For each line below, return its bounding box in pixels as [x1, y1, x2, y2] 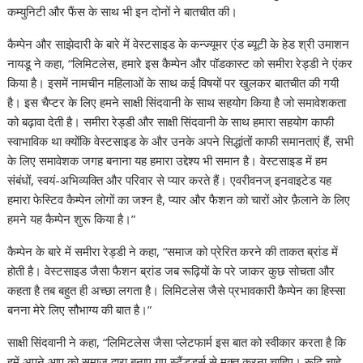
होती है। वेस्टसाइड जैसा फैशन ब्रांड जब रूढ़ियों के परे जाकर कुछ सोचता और [7, 263, 335, 280]
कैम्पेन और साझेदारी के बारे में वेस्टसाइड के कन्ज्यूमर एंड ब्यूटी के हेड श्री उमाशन [7, 36, 350, 53]
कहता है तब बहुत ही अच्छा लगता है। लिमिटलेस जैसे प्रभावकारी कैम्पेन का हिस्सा [7, 282, 346, 299]
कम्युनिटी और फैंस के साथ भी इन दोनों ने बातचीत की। [7, 3, 238, 20]
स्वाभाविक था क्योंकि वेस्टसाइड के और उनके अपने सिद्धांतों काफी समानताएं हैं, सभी [7, 133, 354, 150]
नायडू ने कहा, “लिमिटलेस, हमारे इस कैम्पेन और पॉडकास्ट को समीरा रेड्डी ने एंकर [7, 55, 353, 72]
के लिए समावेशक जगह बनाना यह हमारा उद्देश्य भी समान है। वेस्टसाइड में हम [7, 152, 328, 169]
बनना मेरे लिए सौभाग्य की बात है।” [7, 301, 152, 318]
